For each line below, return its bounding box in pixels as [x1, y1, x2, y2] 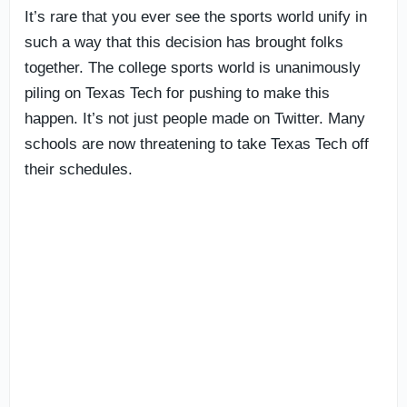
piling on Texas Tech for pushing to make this [25, 84, 330, 102]
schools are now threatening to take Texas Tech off [25, 134, 369, 153]
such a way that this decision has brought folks [25, 33, 343, 51]
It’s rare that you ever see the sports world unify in [25, 7, 367, 25]
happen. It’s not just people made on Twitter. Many [25, 109, 365, 127]
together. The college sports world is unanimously [25, 58, 361, 76]
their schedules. [25, 160, 133, 178]
